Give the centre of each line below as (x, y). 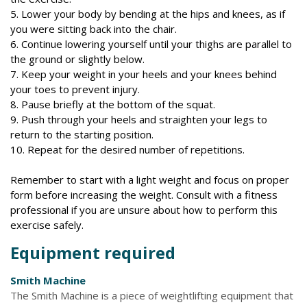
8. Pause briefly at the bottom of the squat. (113, 104)
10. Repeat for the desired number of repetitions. (127, 149)
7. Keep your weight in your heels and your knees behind (144, 74)
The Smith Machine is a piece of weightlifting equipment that (152, 295)
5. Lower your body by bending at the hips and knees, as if (148, 14)
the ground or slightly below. (77, 59)
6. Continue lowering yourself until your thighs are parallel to (151, 44)
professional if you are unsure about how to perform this (144, 210)
